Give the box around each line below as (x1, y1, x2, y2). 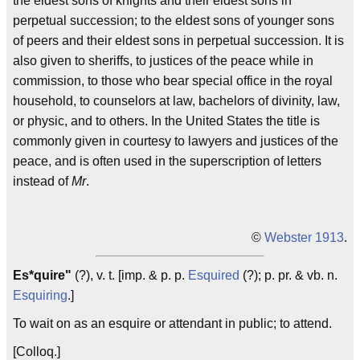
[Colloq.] (13, 345, 60, 358)
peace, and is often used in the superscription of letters (13, 154, 321, 168)
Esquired (188, 268, 239, 282)
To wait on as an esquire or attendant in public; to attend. (13, 317, 332, 330)
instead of (13, 174, 72, 188)
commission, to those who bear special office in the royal (13, 74, 333, 88)
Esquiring (13, 288, 67, 302)
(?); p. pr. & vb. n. (239, 268, 337, 282)
